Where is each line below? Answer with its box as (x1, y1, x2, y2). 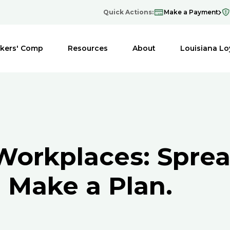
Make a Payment (164, 8, 218, 16)
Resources (67, 44, 108, 53)
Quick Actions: (103, 8, 154, 16)
